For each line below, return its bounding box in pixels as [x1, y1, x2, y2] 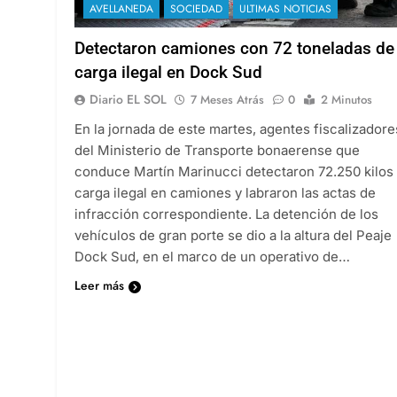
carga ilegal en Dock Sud [74, 61, 262, 82]
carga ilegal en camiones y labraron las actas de [74, 183, 376, 201]
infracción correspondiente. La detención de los [74, 205, 378, 222]
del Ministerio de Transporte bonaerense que [74, 141, 360, 159]
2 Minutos [321, 90, 372, 108]
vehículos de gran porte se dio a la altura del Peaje [74, 226, 392, 244]
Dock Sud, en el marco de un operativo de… [74, 247, 350, 265]
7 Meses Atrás [191, 90, 264, 108]
